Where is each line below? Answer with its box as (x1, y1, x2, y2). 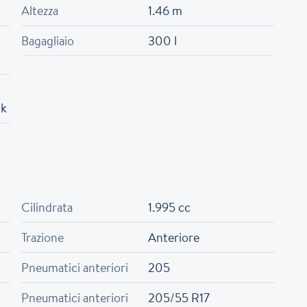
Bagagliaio (21, 32, 75, 49)
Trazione (21, 229, 64, 246)
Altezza (21, 2, 59, 19)
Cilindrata (21, 199, 73, 216)
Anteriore (148, 229, 199, 246)
